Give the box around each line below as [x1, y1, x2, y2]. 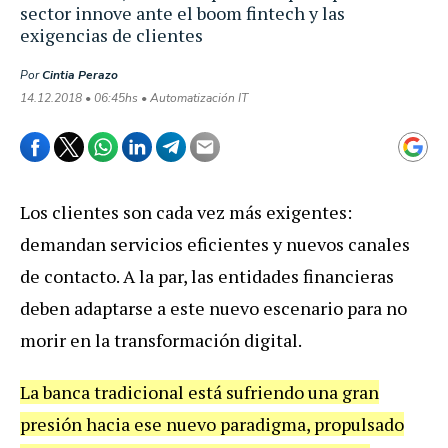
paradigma [220, 411, 306, 436]
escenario [263, 295, 343, 320]
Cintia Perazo [42, 66, 118, 83]
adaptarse [74, 295, 153, 320]
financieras [303, 263, 394, 288]
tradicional [94, 379, 184, 404]
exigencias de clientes [20, 22, 203, 47]
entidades [218, 263, 299, 288]
